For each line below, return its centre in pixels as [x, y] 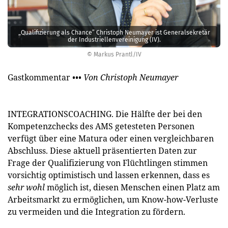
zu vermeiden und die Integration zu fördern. [96, 211]
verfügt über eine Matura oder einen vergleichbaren [111, 138]
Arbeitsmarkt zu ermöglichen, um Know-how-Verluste [113, 199]
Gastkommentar [40, 77]
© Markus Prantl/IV [114, 54]
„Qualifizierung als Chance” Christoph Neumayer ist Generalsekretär [114, 33]
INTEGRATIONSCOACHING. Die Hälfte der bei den [105, 114]
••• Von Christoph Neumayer [125, 77]
